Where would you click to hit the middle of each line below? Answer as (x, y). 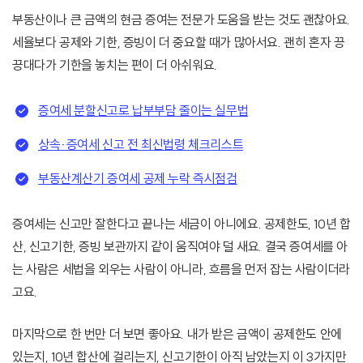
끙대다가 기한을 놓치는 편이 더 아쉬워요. (115, 65)
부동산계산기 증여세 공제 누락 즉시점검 (138, 179)
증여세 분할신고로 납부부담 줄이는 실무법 (143, 111)
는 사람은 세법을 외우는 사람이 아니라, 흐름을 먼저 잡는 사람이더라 (181, 269)
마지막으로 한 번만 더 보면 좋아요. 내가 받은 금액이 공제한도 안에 (177, 334)
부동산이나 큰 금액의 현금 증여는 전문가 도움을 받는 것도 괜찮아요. (181, 20)
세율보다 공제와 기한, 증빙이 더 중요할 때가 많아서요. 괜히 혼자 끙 (179, 43)
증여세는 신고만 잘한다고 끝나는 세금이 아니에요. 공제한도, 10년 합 (181, 224)
